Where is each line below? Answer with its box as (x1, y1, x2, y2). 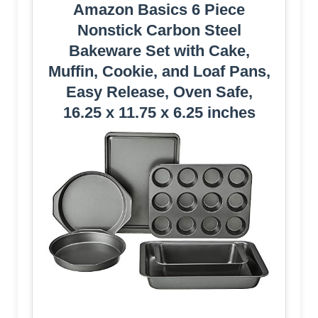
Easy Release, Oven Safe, (65, 82, 253, 101)
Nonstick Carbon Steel (77, 21, 241, 39)
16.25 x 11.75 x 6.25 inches (62, 103, 256, 121)
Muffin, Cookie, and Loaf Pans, (48, 62, 270, 80)
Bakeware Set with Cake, (68, 41, 250, 60)
